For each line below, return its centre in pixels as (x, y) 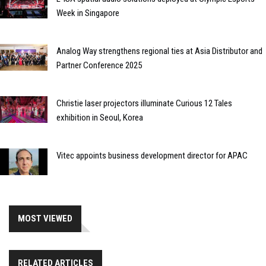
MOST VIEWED (45, 218)
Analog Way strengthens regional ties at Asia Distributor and (159, 51)
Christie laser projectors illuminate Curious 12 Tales (144, 103)
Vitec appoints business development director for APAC (152, 155)
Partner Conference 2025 (99, 65)
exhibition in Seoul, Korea (100, 117)
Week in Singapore (88, 13)
